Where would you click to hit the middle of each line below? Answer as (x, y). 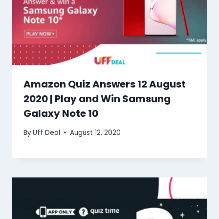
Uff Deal (47, 132)
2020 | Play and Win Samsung (97, 99)
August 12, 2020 (96, 132)
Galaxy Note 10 (61, 113)
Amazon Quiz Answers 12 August (105, 84)
